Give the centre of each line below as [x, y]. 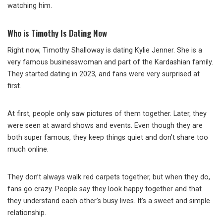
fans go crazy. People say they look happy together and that [105, 189]
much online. [28, 150]
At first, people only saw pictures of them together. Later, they [107, 114]
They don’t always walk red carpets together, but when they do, [109, 177]
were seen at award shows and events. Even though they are [105, 126]
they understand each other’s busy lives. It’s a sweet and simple [109, 201]
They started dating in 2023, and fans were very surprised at [104, 74]
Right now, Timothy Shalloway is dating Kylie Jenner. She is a [105, 51]
